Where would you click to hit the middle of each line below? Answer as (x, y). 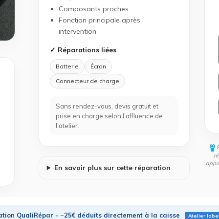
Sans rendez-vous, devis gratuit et (107, 106)
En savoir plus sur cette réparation (112, 168)
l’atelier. (67, 126)
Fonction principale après (99, 20)
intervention (77, 31)
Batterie (67, 66)
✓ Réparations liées (83, 50)
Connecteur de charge (87, 81)
